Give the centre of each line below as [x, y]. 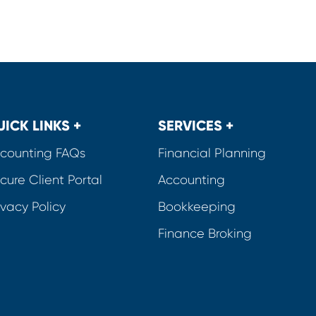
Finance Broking [205, 233]
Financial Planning [212, 153]
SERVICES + [195, 126]
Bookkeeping [196, 207]
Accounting [191, 180]
